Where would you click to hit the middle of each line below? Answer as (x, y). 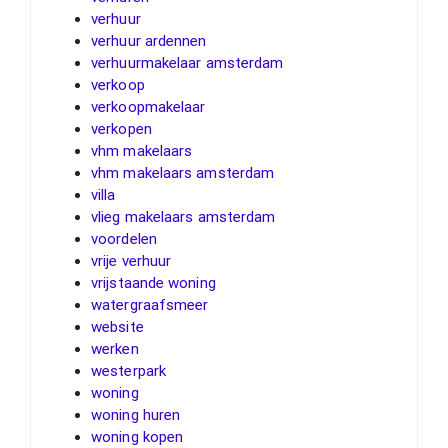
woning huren (136, 414)
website (117, 326)
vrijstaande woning (153, 282)
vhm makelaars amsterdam (183, 172)
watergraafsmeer (150, 304)
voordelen (124, 238)
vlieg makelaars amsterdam (183, 216)
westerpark (128, 370)
